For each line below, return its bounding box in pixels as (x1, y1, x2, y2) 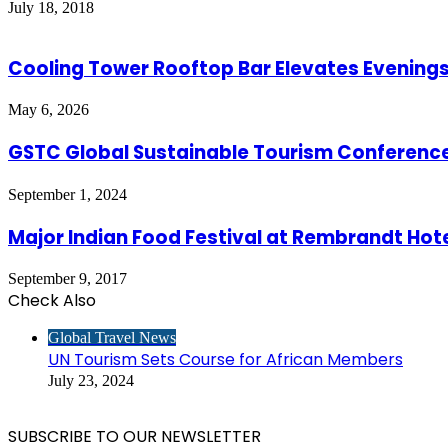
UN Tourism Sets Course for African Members (48, 348, 403, 372)
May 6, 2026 (8, 101, 89, 119)
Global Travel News (48, 329, 176, 347)
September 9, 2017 (8, 270, 127, 288)
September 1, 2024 (8, 185, 127, 203)
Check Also (8, 289, 96, 313)
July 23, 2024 (48, 372, 134, 390)
